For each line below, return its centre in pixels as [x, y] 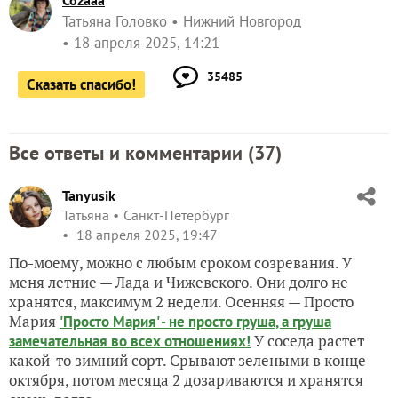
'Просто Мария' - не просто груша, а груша [195, 322]
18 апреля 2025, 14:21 [147, 43]
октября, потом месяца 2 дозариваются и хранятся [186, 380]
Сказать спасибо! [81, 84]
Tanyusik [89, 195]
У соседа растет [307, 341]
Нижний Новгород [242, 21]
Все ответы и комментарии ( [131, 153]
